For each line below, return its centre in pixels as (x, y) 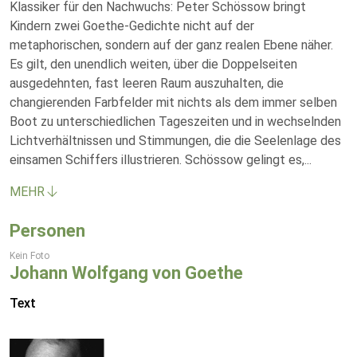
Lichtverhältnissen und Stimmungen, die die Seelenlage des (175, 141)
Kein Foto (29, 256)
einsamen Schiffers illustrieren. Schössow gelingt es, (157, 160)
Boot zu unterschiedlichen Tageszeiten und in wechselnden (175, 122)
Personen (47, 231)
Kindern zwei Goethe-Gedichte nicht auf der (132, 26)
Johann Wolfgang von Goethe (126, 273)
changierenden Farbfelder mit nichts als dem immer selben (173, 102)
